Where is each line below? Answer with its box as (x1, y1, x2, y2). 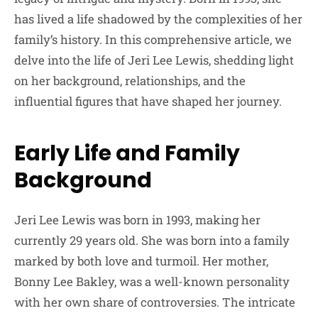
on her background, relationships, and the (14, 72, 246, 89)
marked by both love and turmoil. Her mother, (14, 252, 268, 269)
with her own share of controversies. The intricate (14, 293, 295, 310)
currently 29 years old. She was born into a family (14, 231, 290, 248)
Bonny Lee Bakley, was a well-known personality (14, 273, 290, 290)
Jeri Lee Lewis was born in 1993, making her (14, 211, 261, 228)
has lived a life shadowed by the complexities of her (14, 10, 302, 27)
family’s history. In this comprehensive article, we (14, 31, 292, 48)
